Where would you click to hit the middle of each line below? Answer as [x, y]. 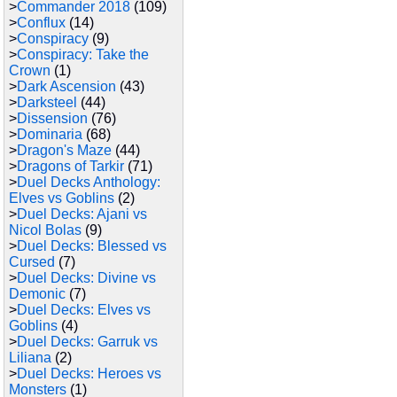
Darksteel [47, 102]
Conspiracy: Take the [83, 54]
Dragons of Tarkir [70, 166]
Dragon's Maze [64, 150]
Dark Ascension [66, 86]
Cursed [32, 262]
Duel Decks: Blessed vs [92, 246]
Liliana [30, 358]
